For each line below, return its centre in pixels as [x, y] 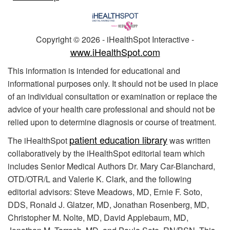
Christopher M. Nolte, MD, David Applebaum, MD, [98, 217]
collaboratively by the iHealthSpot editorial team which [106, 153]
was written [189, 140]
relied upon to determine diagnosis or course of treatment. [112, 122]
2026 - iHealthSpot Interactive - [138, 39]
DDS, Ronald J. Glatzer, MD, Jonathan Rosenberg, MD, [108, 204]
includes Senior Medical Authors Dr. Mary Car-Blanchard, [111, 166]
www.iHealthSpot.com [115, 52]
